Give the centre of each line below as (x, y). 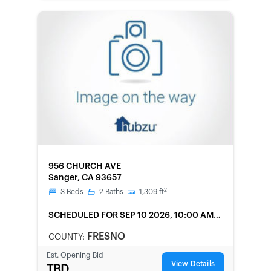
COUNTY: (68, 237)
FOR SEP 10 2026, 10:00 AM (157, 215)
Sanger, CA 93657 (85, 178)
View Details (193, 264)
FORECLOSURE (78, 158)
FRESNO (106, 237)
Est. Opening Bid (75, 255)
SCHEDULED (74, 215)
